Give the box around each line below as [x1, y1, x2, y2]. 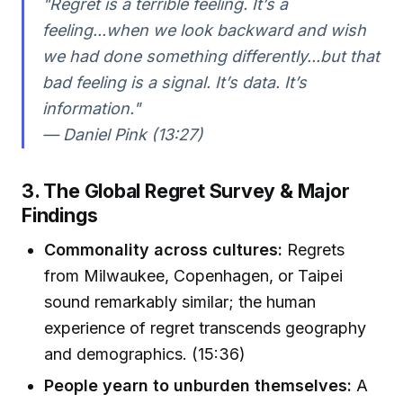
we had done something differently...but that [41, 46, 380, 66]
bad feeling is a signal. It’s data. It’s [41, 72, 307, 92]
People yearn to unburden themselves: [44, 376, 353, 396]
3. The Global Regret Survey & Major [22, 179, 350, 203]
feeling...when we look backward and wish [41, 20, 366, 40]
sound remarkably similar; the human [44, 291, 317, 311]
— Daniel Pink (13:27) [41, 124, 203, 144]
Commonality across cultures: [44, 239, 283, 259]
